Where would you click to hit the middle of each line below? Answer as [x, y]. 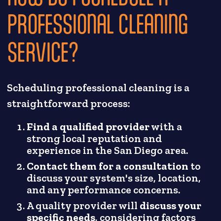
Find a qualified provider [88, 127]
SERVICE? [43, 52]
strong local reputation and [94, 139]
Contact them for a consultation [108, 166]
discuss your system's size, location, [114, 178]
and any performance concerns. [104, 190]
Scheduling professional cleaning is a [98, 88]
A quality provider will [83, 206]
